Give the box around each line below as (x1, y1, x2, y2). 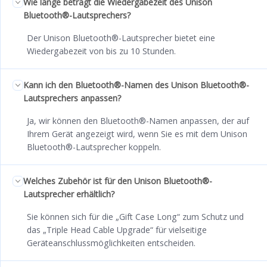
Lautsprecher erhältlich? (23, 188, 114, 200)
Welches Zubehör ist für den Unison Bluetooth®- (23, 175, 212, 187)
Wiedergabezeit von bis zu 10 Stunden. (27, 45, 176, 57)
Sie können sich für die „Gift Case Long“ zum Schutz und (27, 210, 244, 222)
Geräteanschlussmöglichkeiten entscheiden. (27, 237, 195, 249)
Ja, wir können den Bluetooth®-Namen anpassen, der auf (27, 114, 249, 126)
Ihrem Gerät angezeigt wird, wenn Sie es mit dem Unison (27, 128, 247, 139)
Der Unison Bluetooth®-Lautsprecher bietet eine (27, 32, 215, 44)
